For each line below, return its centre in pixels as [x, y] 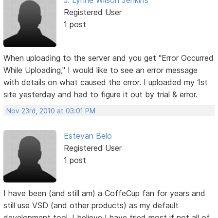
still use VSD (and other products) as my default [91, 205]
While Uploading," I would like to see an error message [101, 70]
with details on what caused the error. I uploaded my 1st [106, 82]
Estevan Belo [88, 136]
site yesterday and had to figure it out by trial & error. [101, 94]
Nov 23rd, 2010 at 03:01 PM [51, 111]
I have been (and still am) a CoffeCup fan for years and [105, 193]
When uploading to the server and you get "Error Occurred [109, 58]
